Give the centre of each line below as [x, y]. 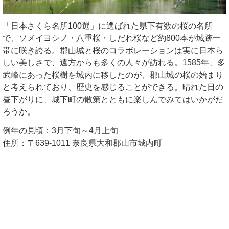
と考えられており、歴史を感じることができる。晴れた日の [113, 87]
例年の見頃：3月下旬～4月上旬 [60, 131]
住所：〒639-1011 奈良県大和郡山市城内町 [82, 143]
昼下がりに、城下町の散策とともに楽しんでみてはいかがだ [113, 100]
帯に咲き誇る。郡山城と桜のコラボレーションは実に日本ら [113, 51]
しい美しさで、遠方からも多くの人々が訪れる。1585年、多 [114, 63]
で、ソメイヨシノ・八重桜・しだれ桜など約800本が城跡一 [112, 38]
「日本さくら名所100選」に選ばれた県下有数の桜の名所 [108, 26]
